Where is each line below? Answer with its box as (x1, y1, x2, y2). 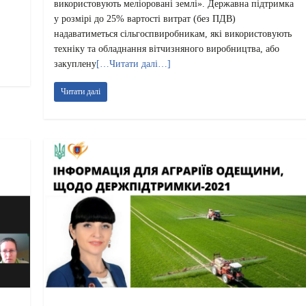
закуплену (54, 58, 97, 69)
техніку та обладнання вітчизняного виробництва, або (54, 43, 280, 54)
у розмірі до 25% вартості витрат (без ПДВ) (54, 13, 236, 24)
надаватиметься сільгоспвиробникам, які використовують (54, 28, 292, 39)
